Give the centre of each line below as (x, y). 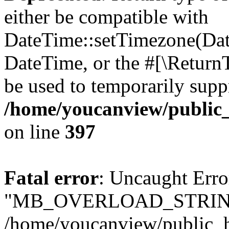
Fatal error (51, 178)
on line (35, 132)
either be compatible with (106, 17)
